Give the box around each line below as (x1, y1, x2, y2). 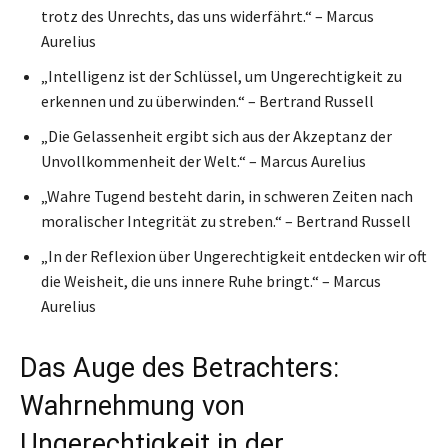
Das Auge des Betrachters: (20, 351, 339, 384)
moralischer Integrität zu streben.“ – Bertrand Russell (41, 210, 411, 231)
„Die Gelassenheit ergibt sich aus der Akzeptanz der (41, 125, 392, 146)
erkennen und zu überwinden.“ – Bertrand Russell (41, 90, 374, 111)
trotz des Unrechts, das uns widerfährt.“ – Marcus (41, 5, 374, 26)
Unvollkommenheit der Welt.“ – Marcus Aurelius (41, 150, 366, 171)
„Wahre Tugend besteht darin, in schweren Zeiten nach (41, 185, 413, 206)
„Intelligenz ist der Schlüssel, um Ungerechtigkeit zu (41, 65, 402, 86)
